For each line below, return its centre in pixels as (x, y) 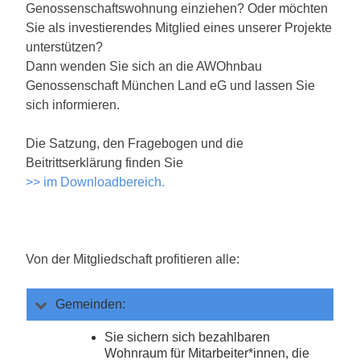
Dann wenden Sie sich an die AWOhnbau (144, 67)
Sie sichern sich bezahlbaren (187, 337)
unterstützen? (64, 47)
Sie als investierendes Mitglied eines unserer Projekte (179, 28)
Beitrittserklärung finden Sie (104, 163)
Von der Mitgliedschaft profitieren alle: (133, 260)
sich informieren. (73, 105)
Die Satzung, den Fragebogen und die (135, 144)
